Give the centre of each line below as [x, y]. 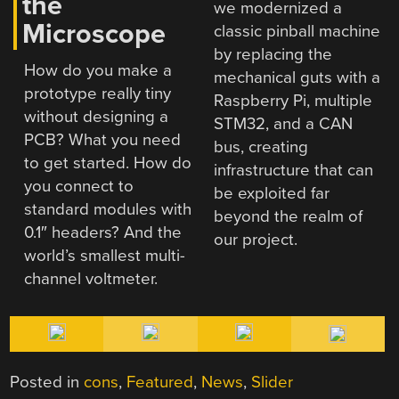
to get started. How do [108, 163]
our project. [256, 239]
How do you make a [98, 70]
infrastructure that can [293, 170]
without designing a [97, 116]
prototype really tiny [98, 93]
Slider [273, 383]
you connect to [79, 186]
